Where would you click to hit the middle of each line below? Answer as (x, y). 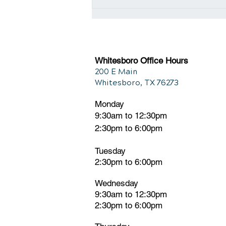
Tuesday (110, 151)
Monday (109, 104)
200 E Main (116, 71)
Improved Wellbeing (149, 15)
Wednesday (117, 183)
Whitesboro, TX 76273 (138, 82)
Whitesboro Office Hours (142, 60)
